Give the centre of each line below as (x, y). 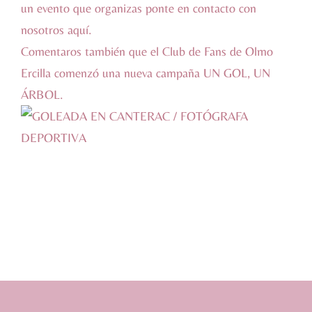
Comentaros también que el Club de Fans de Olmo (147, 51)
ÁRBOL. (42, 94)
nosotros (44, 30)
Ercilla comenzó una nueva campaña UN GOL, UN (146, 73)
